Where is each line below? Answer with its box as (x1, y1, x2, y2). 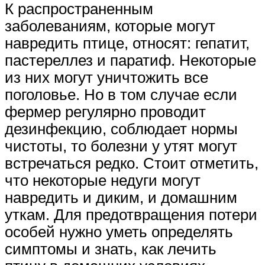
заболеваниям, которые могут (5, 17, 215, 34)
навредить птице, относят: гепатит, (5, 34, 250, 51)
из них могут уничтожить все (5, 69, 208, 86)
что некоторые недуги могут (5, 172, 201, 189)
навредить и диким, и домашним (5, 189, 237, 206)
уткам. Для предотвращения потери (5, 206, 257, 223)
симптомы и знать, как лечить (5, 240, 216, 257)
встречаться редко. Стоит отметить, (5, 154, 258, 172)
